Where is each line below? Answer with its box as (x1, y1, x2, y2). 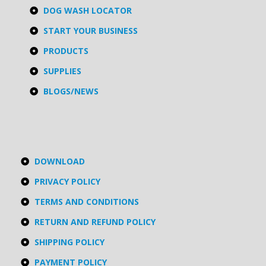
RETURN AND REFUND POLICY (34, 216, 156, 228)
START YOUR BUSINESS (43, 25, 138, 37)
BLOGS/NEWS (43, 85, 99, 97)
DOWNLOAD (34, 156, 85, 167)
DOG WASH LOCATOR (43, 5, 132, 17)
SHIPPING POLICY (34, 236, 104, 248)
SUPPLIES (43, 65, 81, 77)
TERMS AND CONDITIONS (34, 196, 139, 208)
